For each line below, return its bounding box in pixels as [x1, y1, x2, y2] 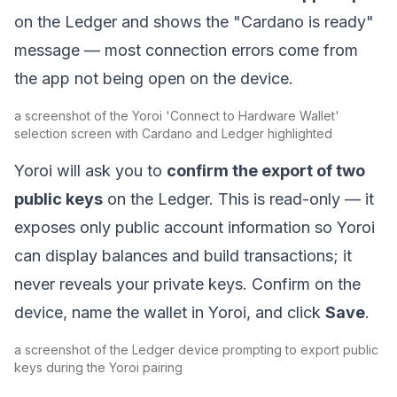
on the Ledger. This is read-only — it [103, 190, 374, 208]
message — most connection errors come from [14, 41, 358, 59]
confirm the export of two [167, 161, 365, 180]
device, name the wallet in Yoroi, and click [14, 303, 325, 322]
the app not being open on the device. [14, 69, 293, 88]
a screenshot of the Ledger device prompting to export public [14, 342, 378, 357]
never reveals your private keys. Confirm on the [14, 275, 361, 293]
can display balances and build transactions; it [14, 246, 352, 265]
